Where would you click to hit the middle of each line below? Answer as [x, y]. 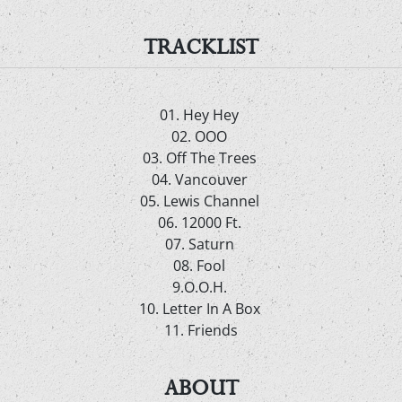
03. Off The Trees [201, 158]
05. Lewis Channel [201, 201]
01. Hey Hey [201, 115]
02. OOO [201, 136]
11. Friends [201, 330]
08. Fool [201, 266]
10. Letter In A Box [201, 309]
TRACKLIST [201, 47]
